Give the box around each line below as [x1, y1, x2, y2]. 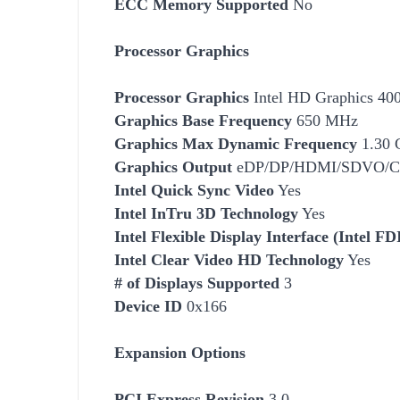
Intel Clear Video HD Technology [114, 250, 344, 269]
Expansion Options [114, 343, 246, 362]
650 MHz [292, 111, 358, 129]
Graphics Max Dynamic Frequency [114, 134, 357, 153]
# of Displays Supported [114, 273, 284, 292]
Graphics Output [114, 157, 232, 176]
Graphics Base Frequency [114, 111, 292, 129]
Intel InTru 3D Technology [114, 204, 298, 222]
